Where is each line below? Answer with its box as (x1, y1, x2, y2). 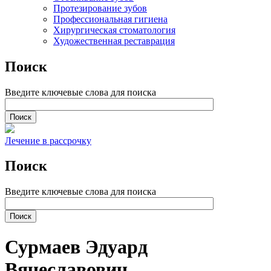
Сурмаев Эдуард (5, 235, 148, 258)
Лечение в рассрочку (5, 135, 91, 146)
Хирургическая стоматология (53, 24, 175, 35)
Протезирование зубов (53, 2, 147, 13)
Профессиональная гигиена (53, 13, 168, 24)
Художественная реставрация (53, 35, 175, 46)
